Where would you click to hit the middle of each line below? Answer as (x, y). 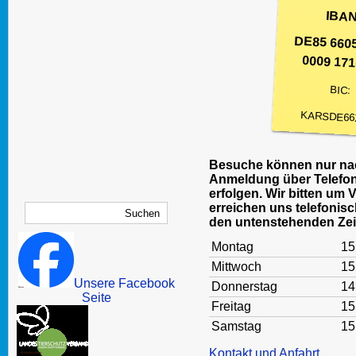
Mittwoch (236, 267)
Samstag (236, 326)
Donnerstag (244, 286)
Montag (232, 247)
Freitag (231, 306)
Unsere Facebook (124, 283)
